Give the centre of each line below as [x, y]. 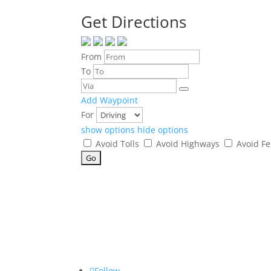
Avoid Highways [188, 144]
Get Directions [134, 22]
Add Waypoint [110, 100]
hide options [163, 130]
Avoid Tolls [118, 144]
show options [109, 130]
